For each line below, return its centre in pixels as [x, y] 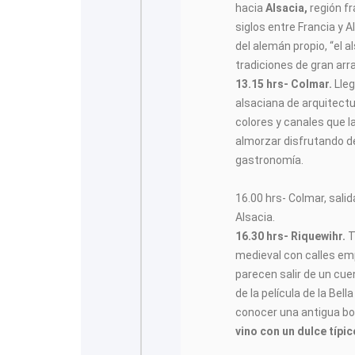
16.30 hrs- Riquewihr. [292, 236]
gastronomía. [270, 160]
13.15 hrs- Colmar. [284, 84]
